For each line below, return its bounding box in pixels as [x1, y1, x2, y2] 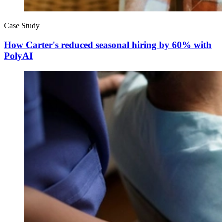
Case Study [4, 21, 40, 30]
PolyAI [4, 50, 33, 61]
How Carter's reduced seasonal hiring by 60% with [4, 39, 212, 50]
